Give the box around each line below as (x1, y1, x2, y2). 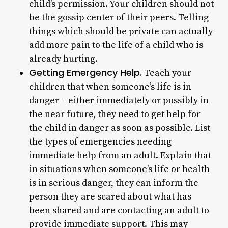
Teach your (141, 67, 191, 79)
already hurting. (28, 53, 98, 65)
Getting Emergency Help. (28, 66, 142, 79)
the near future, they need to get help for (28, 108, 201, 120)
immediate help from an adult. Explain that (28, 150, 211, 161)
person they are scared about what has (28, 191, 191, 203)
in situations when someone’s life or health (28, 163, 210, 175)
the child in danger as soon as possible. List (28, 122, 210, 134)
